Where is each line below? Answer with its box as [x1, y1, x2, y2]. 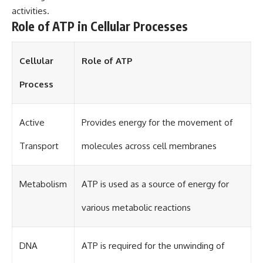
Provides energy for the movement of [82, 117, 232, 129]
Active [19, 117, 45, 129]
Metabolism [19, 178, 67, 190]
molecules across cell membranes [82, 140, 217, 152]
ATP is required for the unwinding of [82, 240, 224, 252]
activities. [12, 5, 49, 16]
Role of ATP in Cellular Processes [12, 18, 188, 34]
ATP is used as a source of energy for [82, 178, 229, 190]
